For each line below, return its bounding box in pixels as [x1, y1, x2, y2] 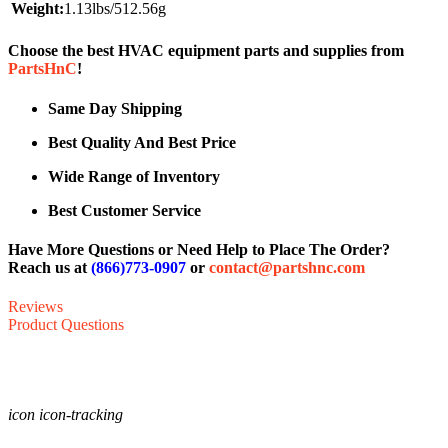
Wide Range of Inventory [48, 167, 220, 185]
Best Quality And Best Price [48, 133, 236, 151]
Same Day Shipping [48, 99, 182, 117]
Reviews [8, 298, 63, 316]
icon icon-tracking [8, 406, 123, 424]
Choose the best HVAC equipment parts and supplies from [8, 42, 404, 60]
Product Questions [8, 316, 124, 334]
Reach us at [8, 259, 91, 277]
